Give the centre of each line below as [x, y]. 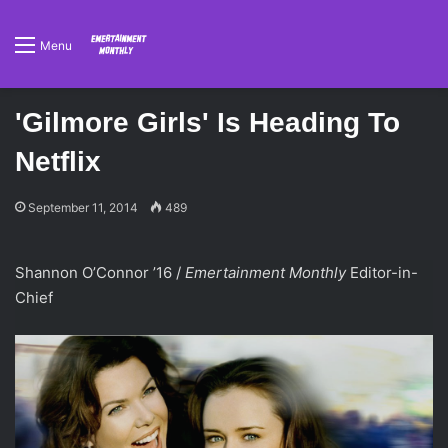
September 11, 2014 [83, 207]
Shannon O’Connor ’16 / [100, 272]
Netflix [58, 161]
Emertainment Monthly [265, 272]
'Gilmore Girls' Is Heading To [207, 122]
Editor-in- [382, 272]
